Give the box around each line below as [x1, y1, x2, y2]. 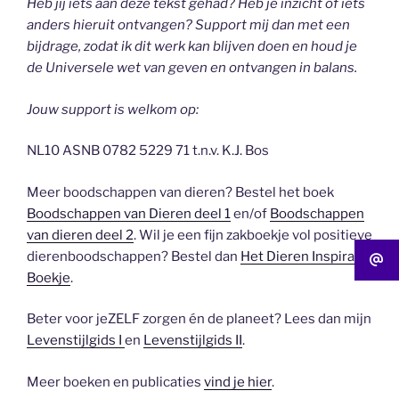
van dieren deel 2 [27, 226, 134, 243]
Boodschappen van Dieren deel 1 [27, 205, 231, 222]
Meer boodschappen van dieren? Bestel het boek [27, 183, 334, 200]
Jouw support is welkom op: [27, 101, 199, 118]
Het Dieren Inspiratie [240, 248, 371, 265]
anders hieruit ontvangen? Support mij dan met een [27, 17, 350, 34]
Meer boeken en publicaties [27, 373, 204, 390]
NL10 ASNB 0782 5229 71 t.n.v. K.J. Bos [27, 142, 269, 159]
